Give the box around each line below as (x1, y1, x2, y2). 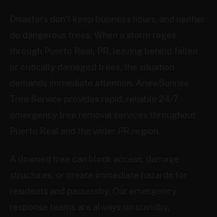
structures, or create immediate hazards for (10, 170, 187, 180)
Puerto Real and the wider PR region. (10, 126, 160, 136)
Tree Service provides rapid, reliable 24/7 (10, 94, 178, 104)
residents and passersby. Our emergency (10, 186, 177, 196)
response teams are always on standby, (10, 202, 170, 212)
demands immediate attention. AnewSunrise (10, 78, 189, 88)
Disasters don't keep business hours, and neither (10, 14, 205, 24)
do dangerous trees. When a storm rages (10, 30, 176, 40)
